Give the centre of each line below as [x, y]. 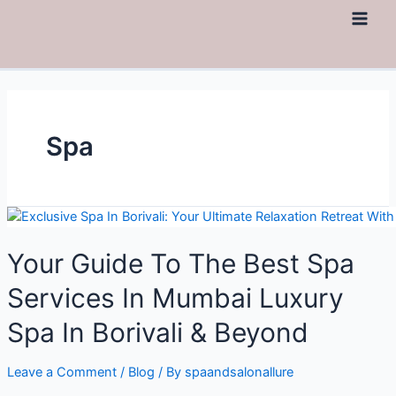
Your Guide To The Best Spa [180, 264]
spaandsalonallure [239, 373]
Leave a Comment [61, 373]
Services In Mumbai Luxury [175, 298]
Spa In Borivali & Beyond [157, 333]
